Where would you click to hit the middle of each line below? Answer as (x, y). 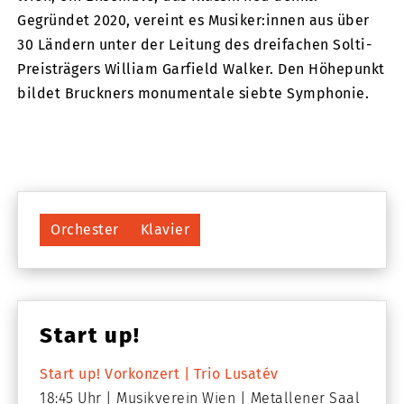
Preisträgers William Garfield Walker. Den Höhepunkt (201, 69)
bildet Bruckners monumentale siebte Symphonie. (193, 94)
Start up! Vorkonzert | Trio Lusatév (159, 374)
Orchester (85, 230)
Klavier (165, 230)
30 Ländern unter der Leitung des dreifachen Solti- (195, 45)
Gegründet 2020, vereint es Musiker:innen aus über (193, 21)
